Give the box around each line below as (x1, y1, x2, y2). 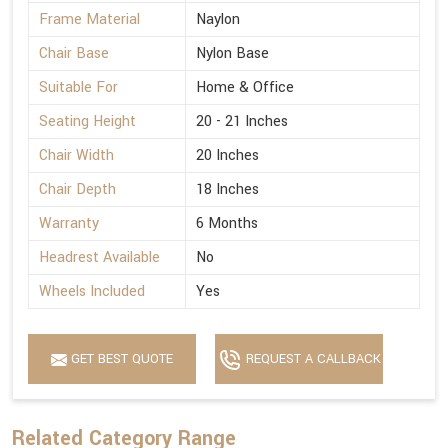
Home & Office (196, 77, 294, 99)
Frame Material (39, 9, 140, 31)
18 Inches (196, 179, 259, 201)
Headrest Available (39, 247, 160, 269)
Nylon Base (196, 43, 269, 65)
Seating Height (39, 111, 136, 133)
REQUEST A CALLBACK (241, 350, 381, 369)
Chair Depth (39, 179, 116, 201)
